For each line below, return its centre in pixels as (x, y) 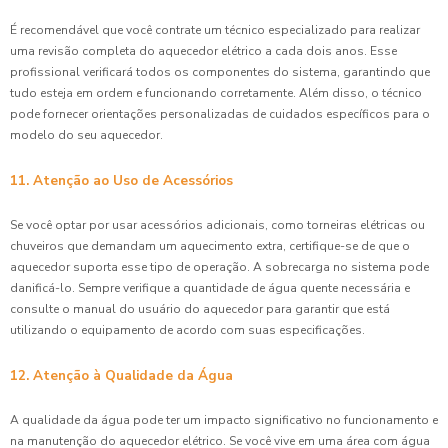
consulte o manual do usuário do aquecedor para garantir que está (200, 308)
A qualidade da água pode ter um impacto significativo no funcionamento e (224, 419)
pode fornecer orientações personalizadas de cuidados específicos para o (220, 113)
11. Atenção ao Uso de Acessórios (121, 180)
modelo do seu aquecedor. (86, 134)
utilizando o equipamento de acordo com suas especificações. (187, 329)
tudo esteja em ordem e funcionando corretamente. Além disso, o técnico (216, 92)
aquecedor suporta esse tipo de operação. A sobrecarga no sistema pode (219, 266)
